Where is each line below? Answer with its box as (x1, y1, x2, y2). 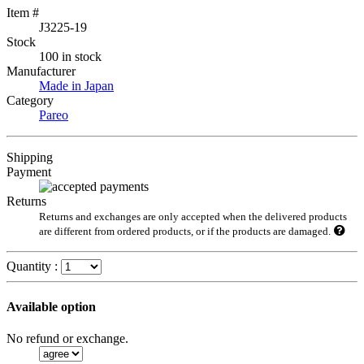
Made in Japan (39, 78, 114, 93)
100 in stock (39, 49, 102, 63)
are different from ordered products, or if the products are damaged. (39, 224, 331, 237)
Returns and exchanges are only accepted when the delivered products (39, 210, 347, 223)
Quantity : (6, 258, 61, 273)
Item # (6, 5, 39, 19)
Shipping (6, 149, 53, 164)
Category (6, 93, 54, 107)
